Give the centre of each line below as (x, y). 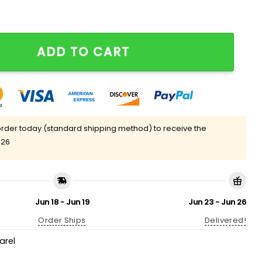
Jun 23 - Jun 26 (217, 202)
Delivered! (225, 220)
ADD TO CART (84, 51)
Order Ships (62, 220)
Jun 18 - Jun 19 (62, 202)
